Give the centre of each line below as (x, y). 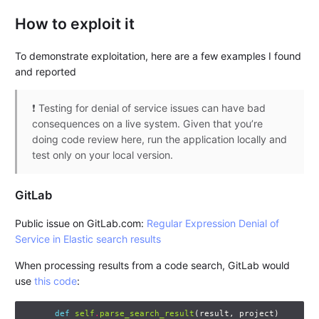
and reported (46, 71)
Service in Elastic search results (88, 239)
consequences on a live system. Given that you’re (148, 124)
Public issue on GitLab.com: (81, 224)
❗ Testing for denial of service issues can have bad (149, 108)
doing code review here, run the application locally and (160, 140)
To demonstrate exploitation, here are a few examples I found (158, 56)
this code (56, 281)
